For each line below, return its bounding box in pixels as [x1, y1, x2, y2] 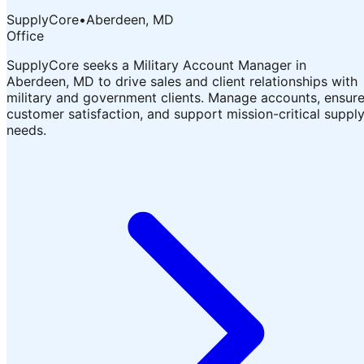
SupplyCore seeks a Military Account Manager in [6, 57, 306, 74]
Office [6, 28, 44, 45]
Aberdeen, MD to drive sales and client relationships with [6, 73, 357, 90]
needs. [6, 122, 46, 139]
